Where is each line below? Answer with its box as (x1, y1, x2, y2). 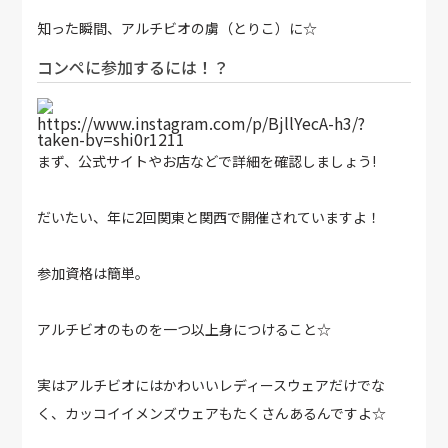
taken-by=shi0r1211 (37, 127, 186, 151)
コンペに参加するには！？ (37, 55, 230, 79)
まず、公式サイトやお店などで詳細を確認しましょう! (37, 151, 377, 171)
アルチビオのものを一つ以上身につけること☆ (37, 319, 332, 339)
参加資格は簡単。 (37, 263, 150, 283)
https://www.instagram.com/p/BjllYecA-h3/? (37, 111, 366, 135)
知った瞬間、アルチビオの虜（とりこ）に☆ (37, 18, 318, 38)
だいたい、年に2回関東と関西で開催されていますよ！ (37, 207, 382, 227)
